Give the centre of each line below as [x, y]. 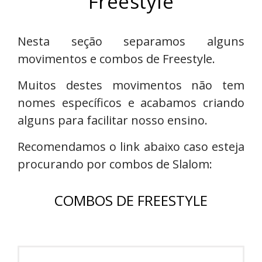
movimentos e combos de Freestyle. [118, 59]
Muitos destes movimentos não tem [131, 85]
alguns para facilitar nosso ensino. [113, 120]
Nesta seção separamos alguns [131, 41]
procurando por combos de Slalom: [115, 164]
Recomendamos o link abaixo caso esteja [131, 146]
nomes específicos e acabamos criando [131, 103]
